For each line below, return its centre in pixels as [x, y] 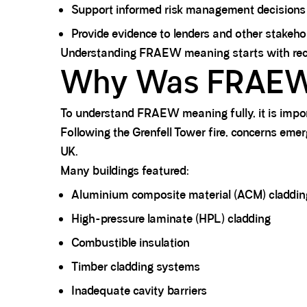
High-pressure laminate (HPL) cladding [171, 219]
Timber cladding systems [136, 267]
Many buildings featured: [125, 171]
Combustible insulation [131, 243]
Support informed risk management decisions [188, 10]
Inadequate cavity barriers [139, 291]
